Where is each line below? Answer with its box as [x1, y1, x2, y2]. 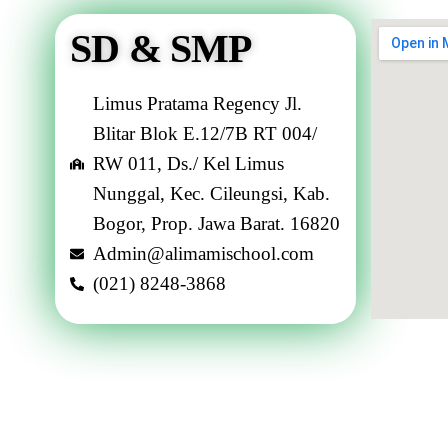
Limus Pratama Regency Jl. [92, 93, 302, 114]
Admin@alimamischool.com [92, 243, 314, 264]
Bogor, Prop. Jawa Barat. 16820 [92, 213, 340, 234]
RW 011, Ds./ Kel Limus [92, 153, 284, 174]
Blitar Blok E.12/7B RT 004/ [92, 123, 317, 144]
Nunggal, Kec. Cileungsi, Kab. [92, 183, 330, 204]
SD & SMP [70, 26, 252, 71]
